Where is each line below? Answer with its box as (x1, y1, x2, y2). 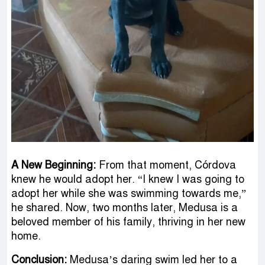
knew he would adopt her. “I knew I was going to (11, 173, 244, 186)
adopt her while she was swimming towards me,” (11, 187, 246, 201)
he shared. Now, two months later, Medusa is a (11, 201, 238, 215)
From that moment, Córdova (96, 159, 236, 172)
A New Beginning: (11, 159, 96, 172)
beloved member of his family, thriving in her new (11, 215, 245, 229)
